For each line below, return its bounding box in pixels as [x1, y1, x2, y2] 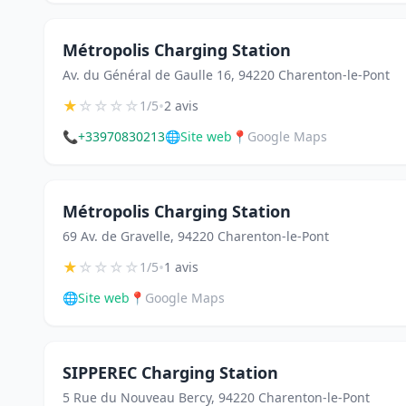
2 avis [164, 97, 198, 114]
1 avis [164, 258, 198, 275]
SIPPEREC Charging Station [63, 362, 278, 383]
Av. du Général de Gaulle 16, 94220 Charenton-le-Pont [63, 66, 390, 83]
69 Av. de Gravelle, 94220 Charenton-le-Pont [63, 227, 329, 245]
